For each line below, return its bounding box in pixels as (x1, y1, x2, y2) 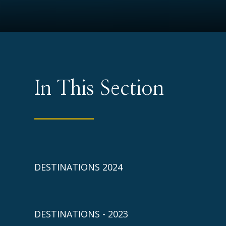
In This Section (34, 79, 164, 99)
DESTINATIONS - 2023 (34, 207, 128, 220)
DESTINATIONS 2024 (34, 161, 123, 174)
